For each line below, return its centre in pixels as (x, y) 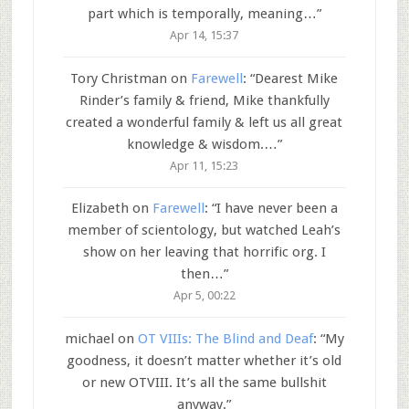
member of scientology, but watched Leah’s (204, 231)
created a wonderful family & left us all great (204, 122)
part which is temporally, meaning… (202, 14)
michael (89, 338)
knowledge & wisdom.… (202, 144)
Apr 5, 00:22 (204, 296)
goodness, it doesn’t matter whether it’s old (204, 360)
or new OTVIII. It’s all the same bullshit (204, 382)
